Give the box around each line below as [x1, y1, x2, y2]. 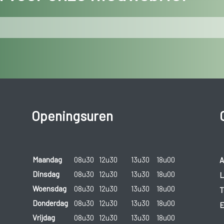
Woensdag [32, 184, 66, 193]
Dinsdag [32, 169, 59, 179]
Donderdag [32, 198, 68, 208]
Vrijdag [32, 213, 55, 222]
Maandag [32, 155, 62, 164]
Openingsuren [31, 107, 113, 123]
